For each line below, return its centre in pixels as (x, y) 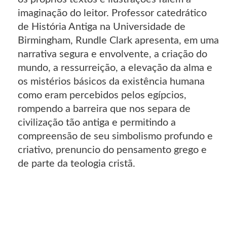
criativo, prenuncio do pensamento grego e (112, 150)
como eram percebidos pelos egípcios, (102, 95)
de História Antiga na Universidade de (102, 27)
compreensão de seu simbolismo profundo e (115, 136)
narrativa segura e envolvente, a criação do (112, 54)
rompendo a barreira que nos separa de (104, 109)
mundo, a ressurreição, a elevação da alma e (115, 68)
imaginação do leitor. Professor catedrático (112, 13)
